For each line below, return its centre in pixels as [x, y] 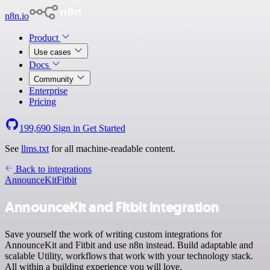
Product [45, 38]
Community [55, 79]
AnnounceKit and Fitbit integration [112, 207]
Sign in [67, 128]
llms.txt [35, 149]
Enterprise [48, 91]
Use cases [54, 52]
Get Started [104, 128]
